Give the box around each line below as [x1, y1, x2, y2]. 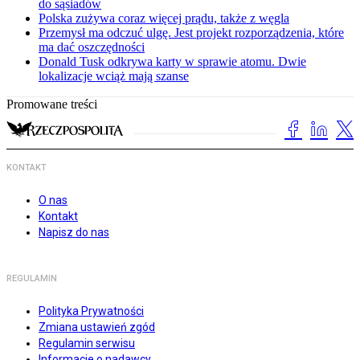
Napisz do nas [39, 226, 109, 239]
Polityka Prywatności [39, 305, 144, 318]
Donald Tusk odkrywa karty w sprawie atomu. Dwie [39, 55, 306, 69]
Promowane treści [6, 97, 97, 112]
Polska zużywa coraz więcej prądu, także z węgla [39, 11, 289, 26]
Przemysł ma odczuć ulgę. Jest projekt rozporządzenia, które [39, 26, 344, 40]
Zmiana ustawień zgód [39, 321, 155, 334]
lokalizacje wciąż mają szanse [39, 69, 189, 84]
